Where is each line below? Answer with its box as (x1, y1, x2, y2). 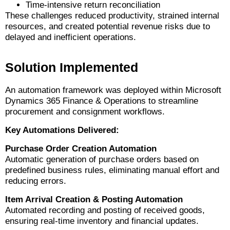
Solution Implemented (5, 60, 138, 75)
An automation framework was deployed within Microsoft (5, 85, 221, 95)
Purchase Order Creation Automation (5, 144, 157, 154)
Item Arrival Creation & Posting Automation (5, 195, 183, 205)
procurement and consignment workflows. (5, 107, 165, 117)
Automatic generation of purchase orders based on (5, 155, 199, 165)
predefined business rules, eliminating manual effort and (5, 165, 219, 176)
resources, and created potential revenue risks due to (5, 22, 210, 32)
